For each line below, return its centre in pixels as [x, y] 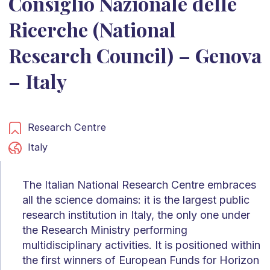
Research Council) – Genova [135, 55]
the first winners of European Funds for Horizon [141, 260]
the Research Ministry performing [105, 230]
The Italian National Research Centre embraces [139, 184]
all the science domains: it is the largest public [136, 199]
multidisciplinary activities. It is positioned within [141, 245]
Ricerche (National [92, 29]
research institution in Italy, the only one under [136, 215]
